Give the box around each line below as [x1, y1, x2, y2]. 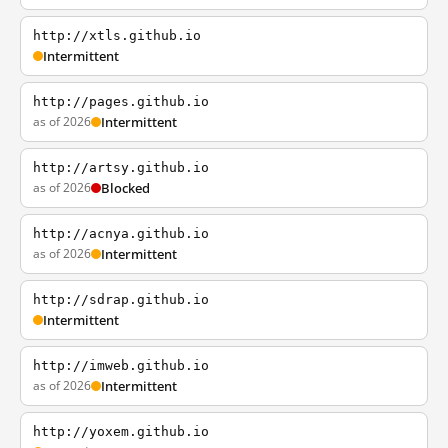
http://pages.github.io [33, 94, 209, 109]
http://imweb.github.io [33, 358, 209, 373]
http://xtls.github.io [33, 28, 201, 43]
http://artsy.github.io [33, 160, 209, 175]
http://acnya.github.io [33, 226, 209, 241]
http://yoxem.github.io [33, 424, 209, 439]
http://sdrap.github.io [33, 292, 209, 307]
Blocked [101, 179, 150, 197]
